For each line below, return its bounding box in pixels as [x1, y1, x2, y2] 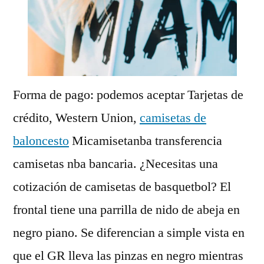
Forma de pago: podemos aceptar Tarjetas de [13, 86, 243, 103]
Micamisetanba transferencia [69, 132, 222, 149]
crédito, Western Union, [13, 109, 140, 126]
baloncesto [13, 132, 69, 149]
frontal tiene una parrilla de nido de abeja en [13, 201, 240, 218]
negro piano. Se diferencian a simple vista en [13, 224, 245, 241]
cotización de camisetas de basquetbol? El [13, 178, 231, 195]
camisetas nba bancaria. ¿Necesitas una [13, 155, 218, 172]
